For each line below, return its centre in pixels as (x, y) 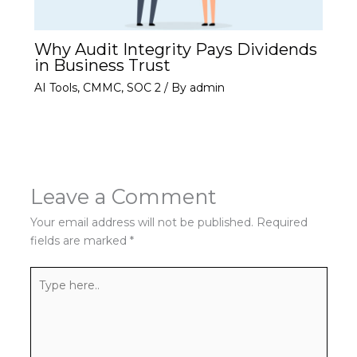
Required (282, 223)
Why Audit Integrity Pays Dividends (175, 50)
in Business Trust (102, 66)
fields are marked (80, 241)
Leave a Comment (123, 197)
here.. (44, 294)
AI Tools (55, 88)
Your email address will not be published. (141, 223)
